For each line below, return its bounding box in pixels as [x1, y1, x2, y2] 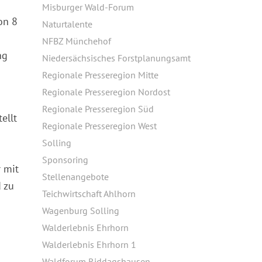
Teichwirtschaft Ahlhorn [42, 188, 136, 199]
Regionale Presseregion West [42, 120, 157, 132]
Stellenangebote [42, 171, 109, 182]
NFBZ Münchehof [42, 35, 111, 47]
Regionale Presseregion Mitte [42, 69, 158, 81]
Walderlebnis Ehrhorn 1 [42, 239, 136, 250]
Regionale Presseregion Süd [42, 103, 154, 115]
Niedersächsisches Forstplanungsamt [42, 52, 191, 64]
